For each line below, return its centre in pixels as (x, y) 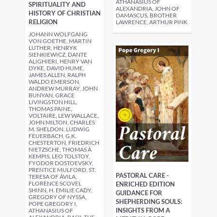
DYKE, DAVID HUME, (56, 68)
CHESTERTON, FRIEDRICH (64, 143)
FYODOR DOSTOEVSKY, (61, 163)
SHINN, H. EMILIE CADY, (61, 190)
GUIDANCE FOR (139, 193)
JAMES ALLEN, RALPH (57, 75)
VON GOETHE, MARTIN (60, 41)
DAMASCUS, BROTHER (146, 15)
